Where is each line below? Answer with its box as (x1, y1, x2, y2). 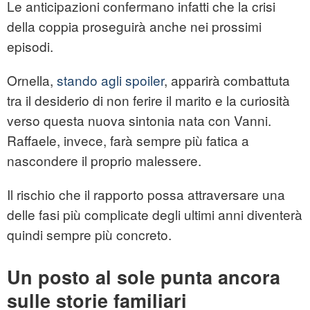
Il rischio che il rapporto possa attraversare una (7, 185, 285, 204)
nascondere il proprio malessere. (7, 151, 201, 170)
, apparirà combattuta (164, 71, 290, 90)
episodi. (7, 37, 53, 56)
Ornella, (7, 71, 57, 90)
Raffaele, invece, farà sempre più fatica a (7, 131, 249, 150)
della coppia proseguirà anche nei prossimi (7, 17, 262, 36)
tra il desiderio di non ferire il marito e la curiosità (7, 91, 290, 110)
